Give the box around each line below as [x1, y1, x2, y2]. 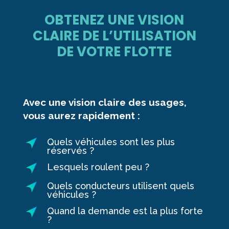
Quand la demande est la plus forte [47, 205, 203, 216]
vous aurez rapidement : [22, 109, 140, 121]
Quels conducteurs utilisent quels [47, 180, 194, 191]
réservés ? [47, 145, 94, 156]
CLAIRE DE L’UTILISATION [32, 26, 196, 45]
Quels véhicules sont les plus [47, 136, 175, 147]
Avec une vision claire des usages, [22, 96, 187, 108]
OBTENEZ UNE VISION [44, 10, 185, 29]
